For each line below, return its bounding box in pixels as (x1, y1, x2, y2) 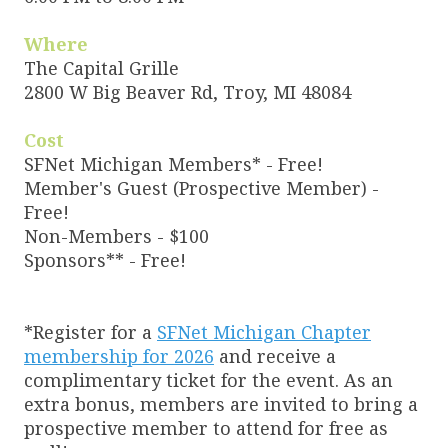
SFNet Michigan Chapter (157, 319, 371, 344)
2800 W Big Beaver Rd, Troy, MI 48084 (24, 79, 351, 104)
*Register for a (24, 319, 157, 344)
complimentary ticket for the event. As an (24, 367, 393, 392)
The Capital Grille (24, 55, 179, 80)
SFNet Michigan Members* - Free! (24, 151, 323, 176)
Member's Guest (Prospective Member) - (24, 175, 379, 200)
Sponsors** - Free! (24, 247, 186, 272)
